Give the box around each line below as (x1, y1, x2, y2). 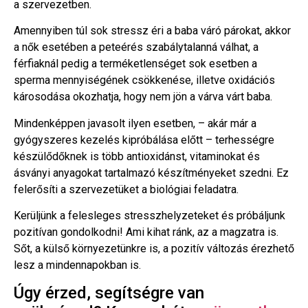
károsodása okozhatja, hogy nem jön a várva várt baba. (14, 90, 272, 104)
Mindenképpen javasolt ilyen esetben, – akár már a (14, 116, 256, 130)
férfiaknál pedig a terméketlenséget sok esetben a (14, 57, 257, 71)
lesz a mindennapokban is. (14, 258, 141, 272)
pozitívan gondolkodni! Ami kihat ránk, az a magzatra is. (14, 225, 278, 239)
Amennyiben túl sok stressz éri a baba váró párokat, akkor (14, 24, 291, 38)
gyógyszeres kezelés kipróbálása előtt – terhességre (14, 133, 274, 146)
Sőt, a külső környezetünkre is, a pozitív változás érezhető (14, 242, 294, 256)
